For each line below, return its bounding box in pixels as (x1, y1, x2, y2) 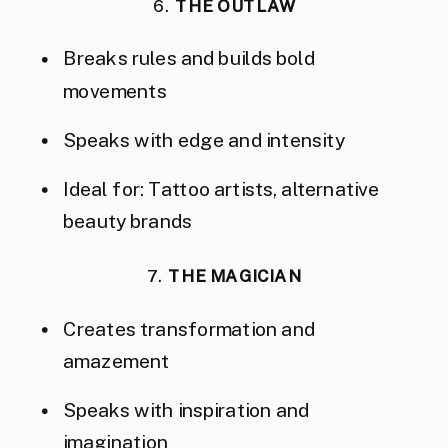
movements (63, 79, 167, 102)
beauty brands (63, 209, 192, 233)
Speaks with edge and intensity (63, 128, 345, 151)
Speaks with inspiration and (63, 398, 310, 422)
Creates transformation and (63, 317, 315, 340)
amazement (63, 349, 170, 373)
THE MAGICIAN (167, 267, 301, 287)
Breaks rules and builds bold (63, 47, 315, 70)
